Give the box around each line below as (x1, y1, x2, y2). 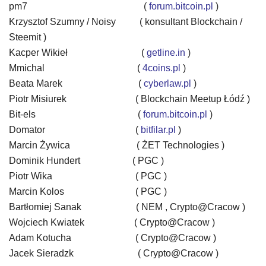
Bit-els (9, 109, 90, 119)
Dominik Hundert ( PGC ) (9, 156, 164, 166)
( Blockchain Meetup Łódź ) (119, 94, 250, 104)
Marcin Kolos (9, 186, 123, 197)
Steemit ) (9, 32, 46, 42)
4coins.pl (142, 63, 180, 73)
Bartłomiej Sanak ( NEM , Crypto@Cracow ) (9, 202, 245, 212)
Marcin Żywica (9, 140, 127, 150)
